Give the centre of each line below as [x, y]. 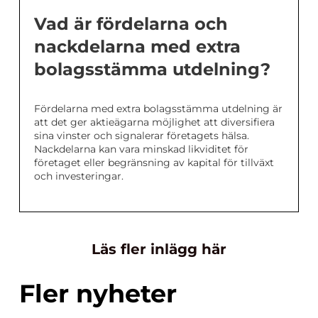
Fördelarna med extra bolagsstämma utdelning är [158, 109]
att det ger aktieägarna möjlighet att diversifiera [154, 122]
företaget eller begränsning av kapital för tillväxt [154, 163]
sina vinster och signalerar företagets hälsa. [142, 136]
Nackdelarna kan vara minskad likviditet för [141, 149]
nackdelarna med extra [137, 46]
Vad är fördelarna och [131, 24]
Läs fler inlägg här [159, 249]
